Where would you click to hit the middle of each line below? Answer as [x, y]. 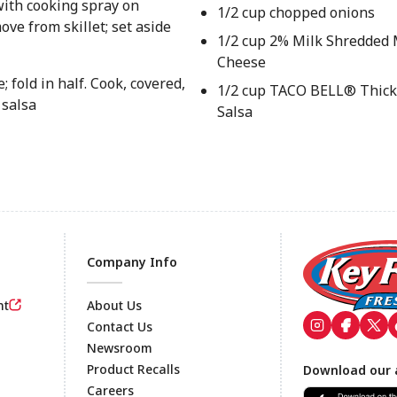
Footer [100, 368]
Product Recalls [133, 369]
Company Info [132, 262]
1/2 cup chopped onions [296, 12]
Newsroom [120, 348]
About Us [114, 305]
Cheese [241, 62]
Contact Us [120, 327]
